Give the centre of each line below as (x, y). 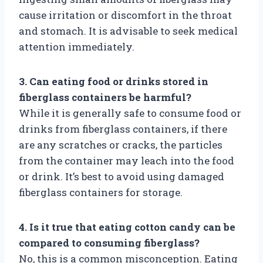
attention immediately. (77, 46)
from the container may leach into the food (127, 160)
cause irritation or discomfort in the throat (125, 15)
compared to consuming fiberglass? (109, 242)
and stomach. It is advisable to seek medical (128, 31)
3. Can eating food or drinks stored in (114, 81)
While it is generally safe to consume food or (130, 113)
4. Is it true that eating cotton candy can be (127, 227)
